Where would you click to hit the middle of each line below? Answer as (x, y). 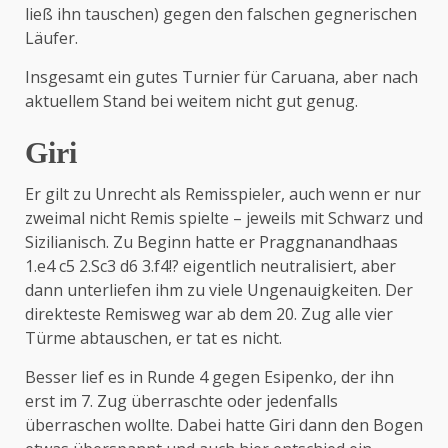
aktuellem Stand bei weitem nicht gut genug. (191, 101)
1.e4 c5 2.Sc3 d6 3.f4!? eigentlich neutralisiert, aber (210, 266)
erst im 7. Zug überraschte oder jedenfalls (181, 401)
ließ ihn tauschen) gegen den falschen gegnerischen (221, 14)
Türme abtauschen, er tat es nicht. (153, 338)
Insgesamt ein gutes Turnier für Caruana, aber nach (221, 77)
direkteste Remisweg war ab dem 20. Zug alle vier (209, 314)
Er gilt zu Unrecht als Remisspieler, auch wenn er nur (223, 194)
